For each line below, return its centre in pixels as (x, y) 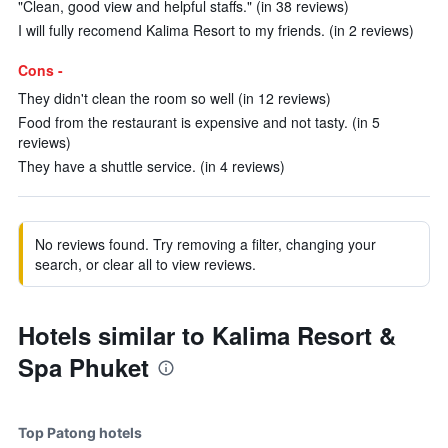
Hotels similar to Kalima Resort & (207, 335)
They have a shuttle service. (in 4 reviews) (151, 166)
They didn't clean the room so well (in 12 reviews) (174, 98)
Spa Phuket (83, 367)
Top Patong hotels (80, 432)
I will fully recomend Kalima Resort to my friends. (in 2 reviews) (216, 30)
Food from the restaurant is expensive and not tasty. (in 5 (199, 122)
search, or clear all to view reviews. (145, 264)
